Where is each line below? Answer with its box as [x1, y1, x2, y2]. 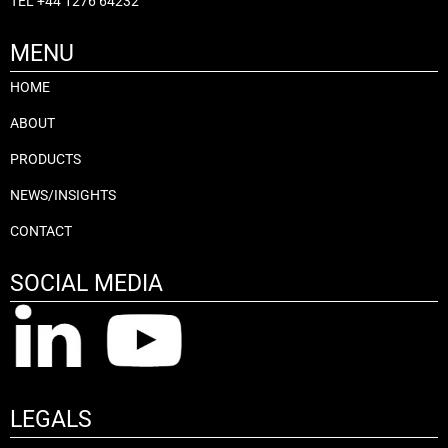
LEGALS [10, 406, 92, 434]
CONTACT [10, 222, 72, 239]
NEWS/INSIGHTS [10, 186, 116, 203]
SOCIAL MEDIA [10, 269, 163, 297]
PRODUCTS [10, 150, 81, 167]
